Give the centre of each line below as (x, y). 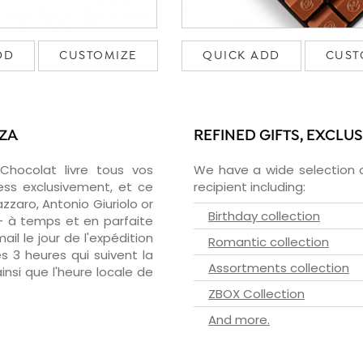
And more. (239, 319)
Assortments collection (279, 267)
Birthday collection (264, 216)
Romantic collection (269, 241)
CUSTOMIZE (98, 56)
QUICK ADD (241, 56)
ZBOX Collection (256, 293)
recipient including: (250, 186)
